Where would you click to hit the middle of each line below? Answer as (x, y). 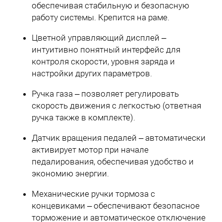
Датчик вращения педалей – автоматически (119, 138)
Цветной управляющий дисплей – (99, 38)
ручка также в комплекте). (83, 118)
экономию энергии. (70, 174)
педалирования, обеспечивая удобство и (113, 162)
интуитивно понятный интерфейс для (106, 50)
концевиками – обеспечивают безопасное (116, 206)
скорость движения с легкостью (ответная (116, 106)
